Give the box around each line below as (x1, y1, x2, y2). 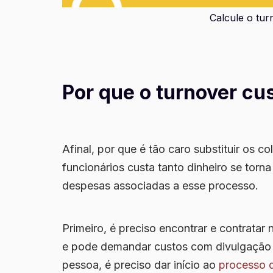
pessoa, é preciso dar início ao (62, 258, 219, 272)
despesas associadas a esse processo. (62, 179, 261, 193)
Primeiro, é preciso (62, 222, 159, 235)
